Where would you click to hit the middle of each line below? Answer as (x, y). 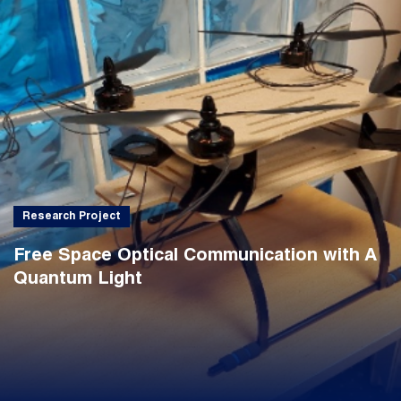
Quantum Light (77, 281)
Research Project (71, 217)
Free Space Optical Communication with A (195, 257)
